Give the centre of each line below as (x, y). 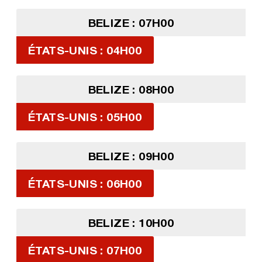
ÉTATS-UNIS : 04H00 (85, 50)
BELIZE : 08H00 (131, 89)
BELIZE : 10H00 (131, 223)
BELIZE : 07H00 (131, 23)
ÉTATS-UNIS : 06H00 (85, 184)
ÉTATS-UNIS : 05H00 (85, 117)
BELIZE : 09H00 (131, 156)
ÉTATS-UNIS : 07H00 (85, 250)
